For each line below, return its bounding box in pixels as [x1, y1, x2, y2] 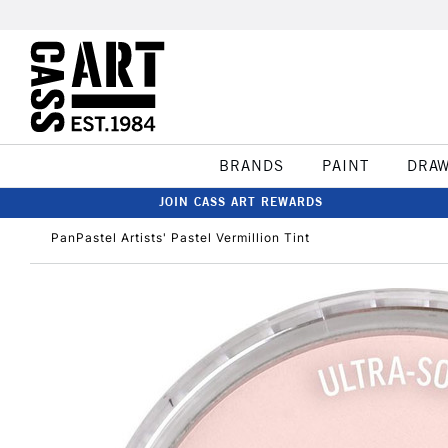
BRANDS [218, 156, 284, 175]
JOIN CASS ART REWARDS [159, 194, 323, 209]
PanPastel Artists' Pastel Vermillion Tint [51, 230, 310, 245]
